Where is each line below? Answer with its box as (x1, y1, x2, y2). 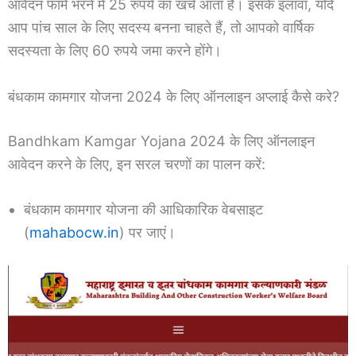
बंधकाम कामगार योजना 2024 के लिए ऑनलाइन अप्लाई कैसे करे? (8, 87, 339, 105)
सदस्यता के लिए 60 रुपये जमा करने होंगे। (8, 41, 222, 59)
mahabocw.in (29, 224, 119, 242)
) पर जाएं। (119, 224, 176, 242)
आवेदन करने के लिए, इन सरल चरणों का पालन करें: (8, 155, 265, 172)
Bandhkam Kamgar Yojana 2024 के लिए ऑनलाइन (8, 132, 315, 149)
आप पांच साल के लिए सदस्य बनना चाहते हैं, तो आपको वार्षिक (8, 18, 314, 36)
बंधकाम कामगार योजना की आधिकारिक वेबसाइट (24, 201, 263, 219)
